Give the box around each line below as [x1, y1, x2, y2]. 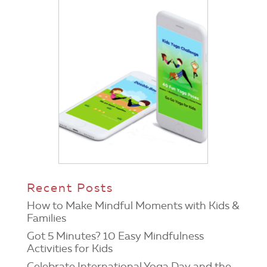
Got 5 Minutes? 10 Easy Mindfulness [26, 229, 204, 243]
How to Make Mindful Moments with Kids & [26, 199, 240, 213]
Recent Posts [26, 181, 113, 195]
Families [26, 212, 66, 225]
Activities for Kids [26, 242, 113, 256]
